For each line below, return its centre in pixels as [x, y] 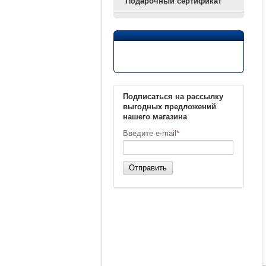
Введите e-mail [150, 133]
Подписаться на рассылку [173, 96]
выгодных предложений [170, 107]
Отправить [148, 168]
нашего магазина [155, 117]
